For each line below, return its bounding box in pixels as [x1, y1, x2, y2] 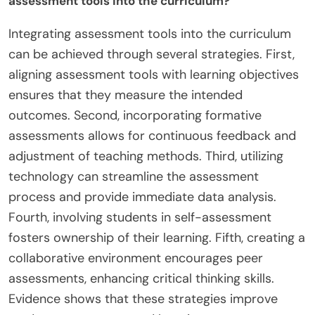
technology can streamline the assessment [8, 168, 259, 186]
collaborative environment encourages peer [8, 250, 263, 267]
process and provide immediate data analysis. [8, 188, 276, 206]
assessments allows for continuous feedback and [8, 127, 296, 145]
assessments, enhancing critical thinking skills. [8, 270, 274, 288]
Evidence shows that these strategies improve [8, 290, 278, 308]
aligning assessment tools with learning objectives [8, 66, 299, 84]
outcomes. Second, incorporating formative [8, 107, 262, 124]
